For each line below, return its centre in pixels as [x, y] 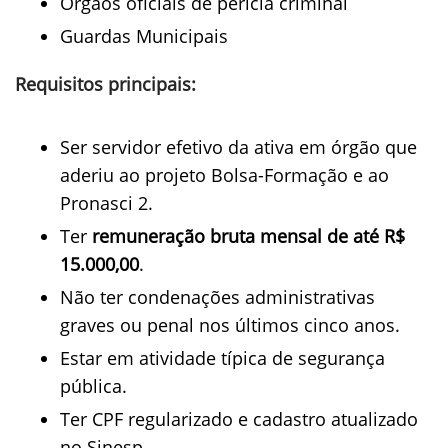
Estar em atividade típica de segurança [222, 358]
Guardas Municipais [144, 36]
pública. [93, 386]
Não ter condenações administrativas [217, 297]
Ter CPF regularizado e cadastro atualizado [239, 419]
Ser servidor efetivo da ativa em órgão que [238, 147]
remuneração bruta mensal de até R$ [248, 236]
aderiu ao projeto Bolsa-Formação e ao [224, 175]
